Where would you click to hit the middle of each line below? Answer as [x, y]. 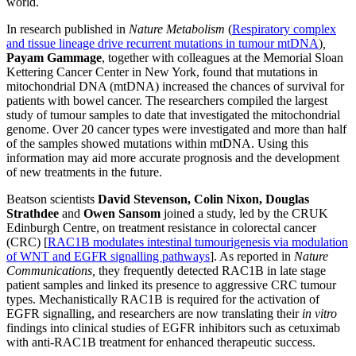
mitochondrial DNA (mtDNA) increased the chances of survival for [175, 86]
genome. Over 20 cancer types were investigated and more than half [176, 129]
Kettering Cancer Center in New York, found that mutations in [162, 72]
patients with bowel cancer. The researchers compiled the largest [167, 100]
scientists [74, 199]
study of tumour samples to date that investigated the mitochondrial [173, 114]
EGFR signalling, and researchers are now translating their [154, 313]
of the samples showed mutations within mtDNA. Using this [157, 143]
